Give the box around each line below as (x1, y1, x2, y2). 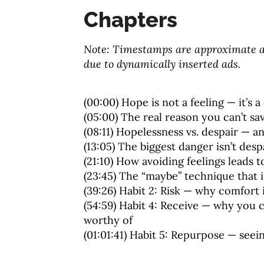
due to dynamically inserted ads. (84, 57, 240, 71)
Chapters (84, 7, 177, 32)
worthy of (84, 213, 133, 227)
